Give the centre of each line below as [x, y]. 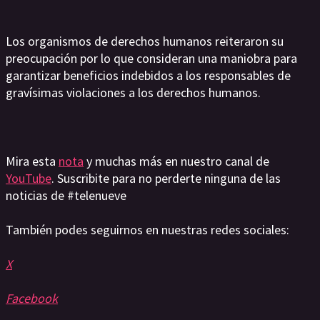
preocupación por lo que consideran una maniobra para [151, 58]
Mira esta [32, 161]
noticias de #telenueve [67, 195]
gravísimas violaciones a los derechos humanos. [133, 92]
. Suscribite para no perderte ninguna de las [166, 178]
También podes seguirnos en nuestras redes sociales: [149, 230]
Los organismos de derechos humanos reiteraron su [145, 41]
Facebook [32, 298]
